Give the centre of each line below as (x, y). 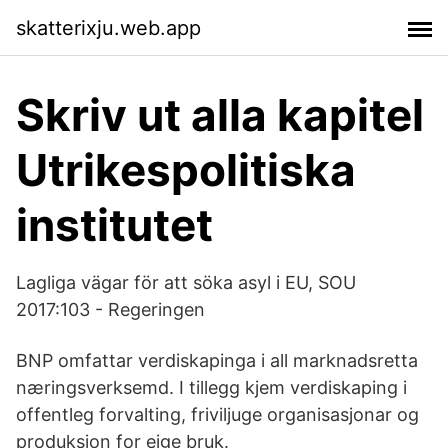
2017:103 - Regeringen (110, 309)
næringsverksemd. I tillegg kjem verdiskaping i (211, 387)
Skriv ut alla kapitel (220, 115)
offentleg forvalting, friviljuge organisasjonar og (217, 414)
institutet (114, 225)
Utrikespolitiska (186, 170)
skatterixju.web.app (108, 27)
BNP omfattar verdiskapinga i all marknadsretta (217, 360)
